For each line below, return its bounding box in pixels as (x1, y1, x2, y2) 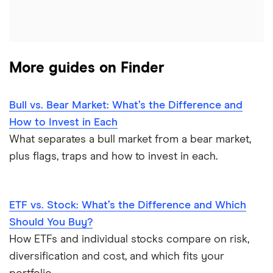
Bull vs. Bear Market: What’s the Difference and (9, 100, 243, 112)
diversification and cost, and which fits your (9, 251, 224, 263)
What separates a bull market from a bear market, (9, 134, 251, 146)
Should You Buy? (9, 217, 93, 229)
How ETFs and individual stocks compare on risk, (9, 234, 249, 246)
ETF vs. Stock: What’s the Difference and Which (9, 200, 246, 211)
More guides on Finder (9, 61, 165, 76)
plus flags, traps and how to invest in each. (9, 151, 218, 163)
